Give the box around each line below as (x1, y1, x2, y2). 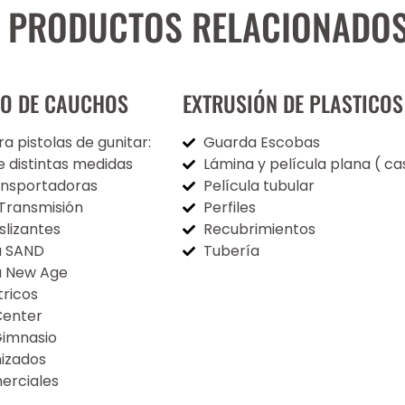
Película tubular (202, 174, 315, 196)
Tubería (202, 240, 259, 261)
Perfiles (202, 196, 256, 218)
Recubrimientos (202, 218, 316, 240)
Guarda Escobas (202, 131, 320, 153)
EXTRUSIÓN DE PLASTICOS (183, 86, 403, 119)
